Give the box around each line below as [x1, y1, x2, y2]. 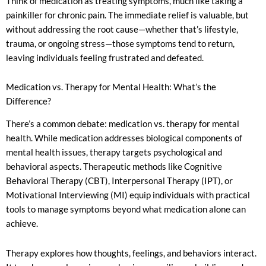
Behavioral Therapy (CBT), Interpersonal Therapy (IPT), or [6, 176, 233, 186]
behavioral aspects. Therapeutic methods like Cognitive [6, 161, 222, 172]
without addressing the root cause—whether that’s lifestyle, [6, 24, 238, 34]
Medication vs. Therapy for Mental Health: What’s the [6, 82, 216, 93]
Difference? [6, 96, 51, 107]
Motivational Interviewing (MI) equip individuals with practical [6, 190, 250, 201]
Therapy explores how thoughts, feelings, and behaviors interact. [6, 248, 256, 258]
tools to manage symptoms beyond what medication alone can [6, 204, 246, 215]
